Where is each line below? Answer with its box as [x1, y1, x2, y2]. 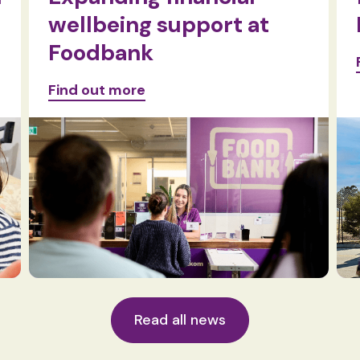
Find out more [48, 80, 146, 100]
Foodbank [48, 38, 154, 67]
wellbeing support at [48, 10, 270, 39]
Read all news [134, 310, 226, 329]
